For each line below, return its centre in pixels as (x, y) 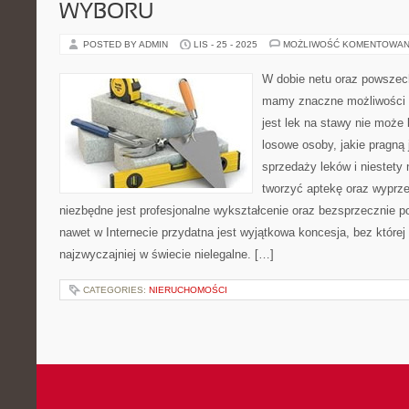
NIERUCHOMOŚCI (188, 290)
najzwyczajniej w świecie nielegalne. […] (167, 254)
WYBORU (106, 13)
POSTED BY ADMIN (127, 44)
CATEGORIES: (116, 290)
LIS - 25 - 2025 (225, 44)
